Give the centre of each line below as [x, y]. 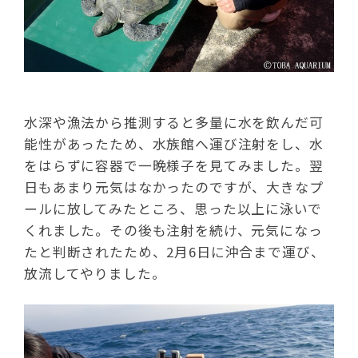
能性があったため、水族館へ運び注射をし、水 [174, 144]
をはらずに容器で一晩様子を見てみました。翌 [174, 165]
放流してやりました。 [95, 273]
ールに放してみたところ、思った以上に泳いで [173, 209]
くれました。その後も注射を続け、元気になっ [173, 230]
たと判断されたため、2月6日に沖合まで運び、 [175, 252]
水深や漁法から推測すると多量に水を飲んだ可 [174, 122]
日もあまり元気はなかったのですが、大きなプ [174, 187]
